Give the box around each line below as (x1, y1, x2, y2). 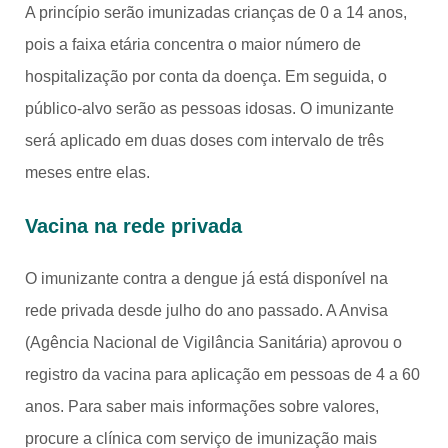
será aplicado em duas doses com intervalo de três (25, 131, 384, 149)
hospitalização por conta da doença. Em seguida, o (25, 67, 387, 85)
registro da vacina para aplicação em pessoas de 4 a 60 (25, 365, 420, 383)
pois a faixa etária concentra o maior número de (25, 35, 361, 53)
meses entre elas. (25, 163, 150, 181)
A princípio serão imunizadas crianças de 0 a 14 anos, (25, 3, 407, 21)
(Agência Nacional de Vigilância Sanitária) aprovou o (25, 333, 402, 351)
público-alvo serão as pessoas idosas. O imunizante (25, 99, 394, 117)
